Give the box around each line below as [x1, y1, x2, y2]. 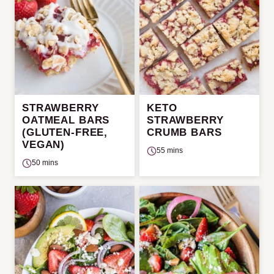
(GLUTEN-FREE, [22, 127, 108, 139]
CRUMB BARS [147, 127, 222, 139]
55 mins [157, 146, 183, 155]
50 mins [32, 158, 58, 168]
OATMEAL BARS [22, 114, 110, 127]
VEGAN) [22, 139, 65, 151]
